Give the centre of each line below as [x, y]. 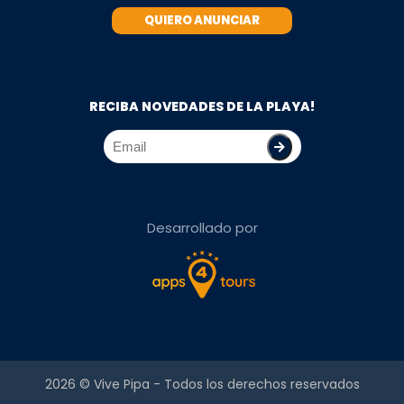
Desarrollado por [202, 228]
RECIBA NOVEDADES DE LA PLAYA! [202, 106]
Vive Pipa [121, 384]
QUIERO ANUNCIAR [202, 20]
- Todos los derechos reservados [254, 384]
